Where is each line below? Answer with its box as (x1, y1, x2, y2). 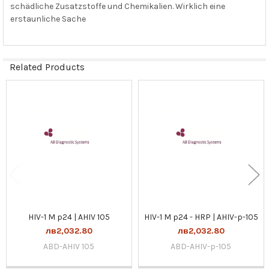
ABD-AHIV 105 (43, 241, 95, 252)
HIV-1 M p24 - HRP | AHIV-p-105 (144, 211, 258, 222)
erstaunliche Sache (10, 13, 86, 24)
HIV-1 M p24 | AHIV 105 (28, 211, 110, 222)
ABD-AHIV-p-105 (171, 241, 232, 252)
